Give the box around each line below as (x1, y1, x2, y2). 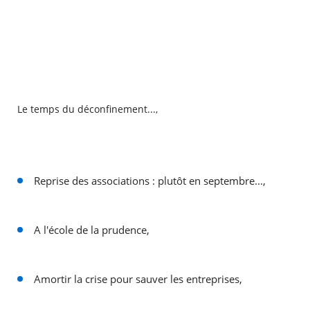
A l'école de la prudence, (33, 223, 149, 237)
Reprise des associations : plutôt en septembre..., (33, 174, 266, 188)
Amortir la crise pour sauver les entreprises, (33, 272, 242, 286)
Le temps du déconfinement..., (17, 102, 158, 116)
